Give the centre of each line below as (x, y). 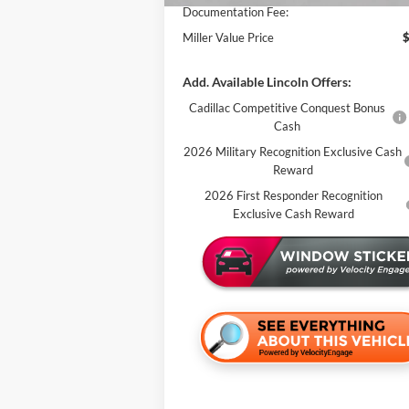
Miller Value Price (229, 37)
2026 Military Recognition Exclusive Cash (293, 151)
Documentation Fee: (236, 11)
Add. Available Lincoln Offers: (267, 81)
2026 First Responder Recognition (294, 195)
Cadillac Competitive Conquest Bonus (288, 107)
